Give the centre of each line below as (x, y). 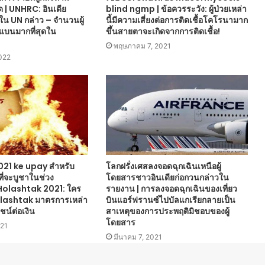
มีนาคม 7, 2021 (138, 237)
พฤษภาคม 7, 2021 (142, 46)
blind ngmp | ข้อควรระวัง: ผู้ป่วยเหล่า (176, 9)
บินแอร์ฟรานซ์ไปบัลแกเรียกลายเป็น (170, 200)
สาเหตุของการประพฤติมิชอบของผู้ (167, 211)
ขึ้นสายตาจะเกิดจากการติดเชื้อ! (163, 32)
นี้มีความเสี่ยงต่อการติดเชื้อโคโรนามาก (177, 20)
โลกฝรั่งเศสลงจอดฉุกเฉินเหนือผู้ (163, 167)
